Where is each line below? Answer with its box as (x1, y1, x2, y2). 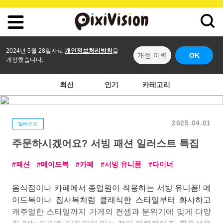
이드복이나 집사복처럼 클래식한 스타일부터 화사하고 (12, 196, 211, 204)
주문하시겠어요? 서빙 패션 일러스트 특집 (12, 138, 199, 149)
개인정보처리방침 (65, 47, 112, 54)
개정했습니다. (6, 56, 43, 63)
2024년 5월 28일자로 (6, 47, 65, 54)
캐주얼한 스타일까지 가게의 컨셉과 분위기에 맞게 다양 (12, 208, 211, 216)
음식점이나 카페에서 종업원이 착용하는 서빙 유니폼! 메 (12, 184, 211, 192)
